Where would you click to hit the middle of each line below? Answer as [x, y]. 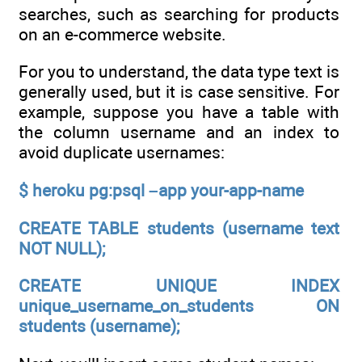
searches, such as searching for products [179, 14]
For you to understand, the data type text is [179, 72]
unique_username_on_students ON [179, 306]
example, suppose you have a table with [179, 112]
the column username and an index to [179, 133]
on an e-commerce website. [122, 34]
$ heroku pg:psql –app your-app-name [161, 190]
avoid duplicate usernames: [122, 153]
